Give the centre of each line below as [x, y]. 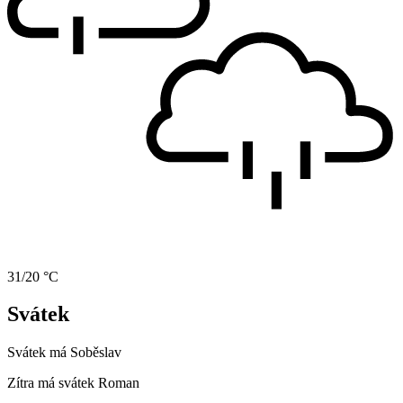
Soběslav [96, 353]
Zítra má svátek [53, 383]
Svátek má [39, 353]
